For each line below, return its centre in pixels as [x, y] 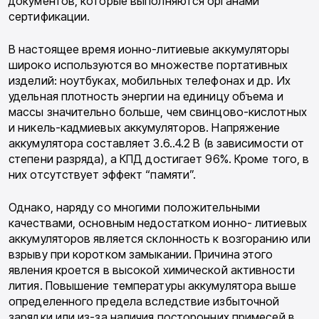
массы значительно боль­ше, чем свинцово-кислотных [158, 112]
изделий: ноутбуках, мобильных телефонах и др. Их [150, 81]
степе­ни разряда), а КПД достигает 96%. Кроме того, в [159, 159]
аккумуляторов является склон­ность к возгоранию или [160, 239]
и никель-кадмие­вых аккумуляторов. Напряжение [145, 128]
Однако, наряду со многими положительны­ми [134, 208]
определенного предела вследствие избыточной [144, 302]
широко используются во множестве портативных [148, 65]
